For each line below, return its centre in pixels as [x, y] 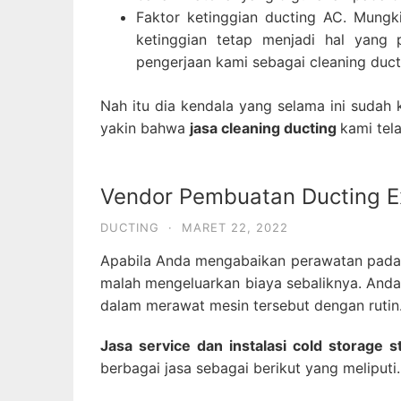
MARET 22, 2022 [235, 228]
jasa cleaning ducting [265, 128]
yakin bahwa [145, 128]
